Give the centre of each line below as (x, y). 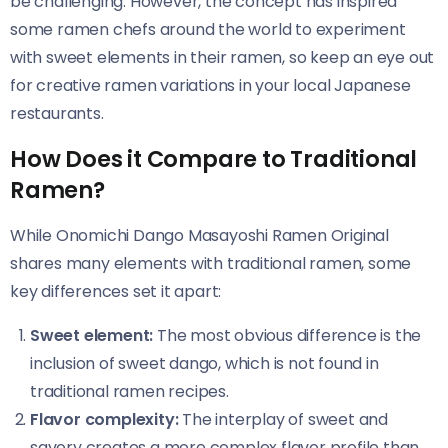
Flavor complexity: (104, 419)
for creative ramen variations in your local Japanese (210, 85)
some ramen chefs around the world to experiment (208, 29)
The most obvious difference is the (287, 335)
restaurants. (57, 113)
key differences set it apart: (116, 291)
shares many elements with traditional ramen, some (211, 263)
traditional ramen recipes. (129, 391)
